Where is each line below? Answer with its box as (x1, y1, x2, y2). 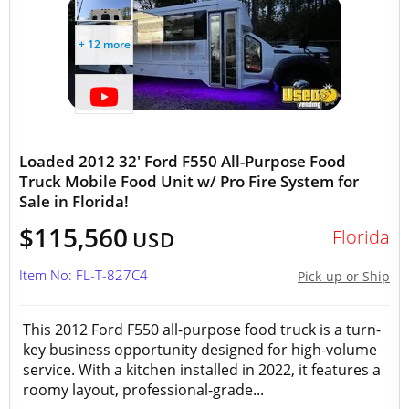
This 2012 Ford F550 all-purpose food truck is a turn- (23, 320, 381, 340)
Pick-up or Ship (298, 267, 390, 285)
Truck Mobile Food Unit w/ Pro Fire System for (19, 171, 359, 192)
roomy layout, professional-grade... (23, 380, 264, 400)
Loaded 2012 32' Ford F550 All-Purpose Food (19, 151, 346, 172)
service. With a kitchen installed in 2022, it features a (23, 360, 381, 380)
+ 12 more (78, 37, 131, 52)
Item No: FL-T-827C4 (19, 266, 148, 284)
